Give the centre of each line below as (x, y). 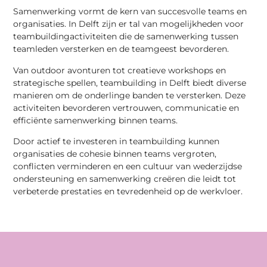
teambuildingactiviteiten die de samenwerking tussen (126, 37)
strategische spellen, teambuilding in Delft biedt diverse (130, 83)
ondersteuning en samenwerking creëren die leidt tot (125, 179)
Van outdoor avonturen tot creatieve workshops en (120, 70)
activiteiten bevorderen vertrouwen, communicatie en (126, 108)
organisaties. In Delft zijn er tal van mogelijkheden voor (129, 24)
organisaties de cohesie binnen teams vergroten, (115, 154)
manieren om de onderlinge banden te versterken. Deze (130, 95)
